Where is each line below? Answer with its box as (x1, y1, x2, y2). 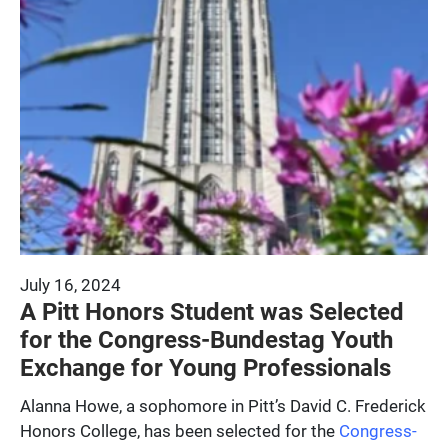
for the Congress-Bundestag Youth (20, 322, 393, 355)
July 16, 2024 (20, 272, 121, 296)
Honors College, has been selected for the (20, 418, 339, 442)
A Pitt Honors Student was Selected (20, 294, 404, 327)
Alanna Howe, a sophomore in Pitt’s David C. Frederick (20, 393, 426, 417)
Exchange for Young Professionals (20, 350, 391, 383)
